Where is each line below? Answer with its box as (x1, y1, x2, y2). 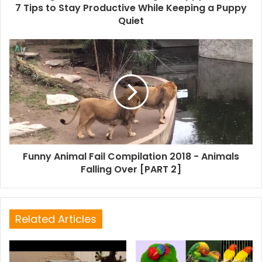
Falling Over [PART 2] (81, 163, 181, 176)
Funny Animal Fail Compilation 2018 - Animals (23, 150, 239, 163)
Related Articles (15, 212, 96, 226)
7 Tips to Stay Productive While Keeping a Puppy (15, 1, 247, 15)
